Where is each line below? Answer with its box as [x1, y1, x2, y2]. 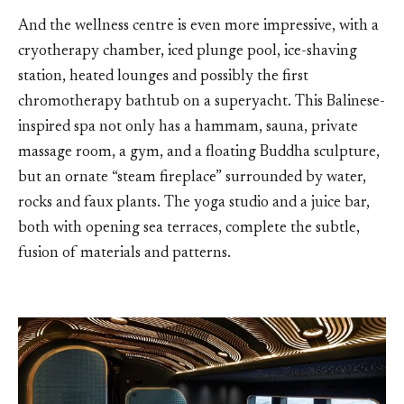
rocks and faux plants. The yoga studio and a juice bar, [18, 196, 370, 212]
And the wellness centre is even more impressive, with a [18, 19, 379, 35]
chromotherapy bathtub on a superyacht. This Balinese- [18, 95, 385, 111]
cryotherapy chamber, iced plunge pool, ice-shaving [18, 44, 357, 60]
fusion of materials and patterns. [18, 246, 231, 262]
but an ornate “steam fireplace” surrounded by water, [18, 170, 366, 187]
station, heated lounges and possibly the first [18, 69, 308, 86]
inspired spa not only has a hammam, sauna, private [18, 120, 358, 136]
